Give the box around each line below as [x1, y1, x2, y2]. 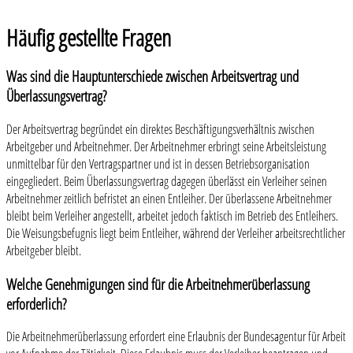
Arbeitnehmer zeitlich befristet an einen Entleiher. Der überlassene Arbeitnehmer [6, 189, 332, 207]
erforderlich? [6, 293, 66, 314]
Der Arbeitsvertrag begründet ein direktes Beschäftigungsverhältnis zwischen [6, 120, 314, 138]
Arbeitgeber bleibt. [6, 241, 81, 259]
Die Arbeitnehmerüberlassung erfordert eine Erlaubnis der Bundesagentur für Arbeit [6, 328, 346, 346]
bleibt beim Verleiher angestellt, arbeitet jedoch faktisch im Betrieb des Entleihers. [6, 206, 338, 225]
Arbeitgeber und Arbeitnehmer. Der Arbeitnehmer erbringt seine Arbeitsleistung [6, 137, 326, 155]
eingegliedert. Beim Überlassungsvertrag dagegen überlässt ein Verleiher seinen [6, 172, 327, 190]
